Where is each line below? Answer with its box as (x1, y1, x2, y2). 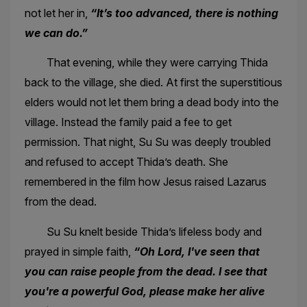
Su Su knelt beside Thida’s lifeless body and (24, 224, 262, 238)
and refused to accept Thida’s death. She (24, 155, 228, 169)
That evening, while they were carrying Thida (24, 56, 268, 70)
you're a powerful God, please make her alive (24, 284, 265, 298)
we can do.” (24, 25, 88, 40)
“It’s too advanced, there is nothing (90, 5, 278, 20)
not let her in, (24, 5, 90, 20)
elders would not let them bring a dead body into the (24, 95, 279, 110)
